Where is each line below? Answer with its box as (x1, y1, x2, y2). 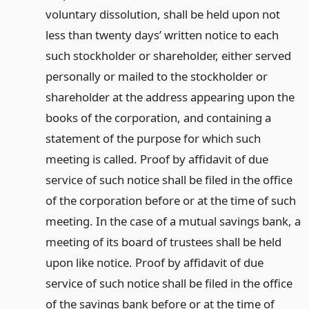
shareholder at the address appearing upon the (45, 89, 295, 106)
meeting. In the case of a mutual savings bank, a (45, 213, 301, 230)
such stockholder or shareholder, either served (45, 48, 291, 64)
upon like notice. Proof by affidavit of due (45, 255, 263, 271)
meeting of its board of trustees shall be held (45, 234, 281, 250)
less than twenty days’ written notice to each (45, 27, 279, 43)
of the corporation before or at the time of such (45, 192, 296, 209)
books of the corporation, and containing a (45, 110, 271, 126)
